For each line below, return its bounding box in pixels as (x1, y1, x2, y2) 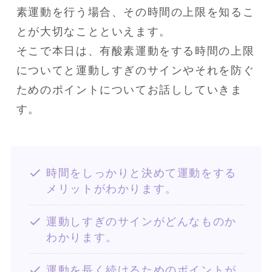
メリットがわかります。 (46, 182, 177, 195)
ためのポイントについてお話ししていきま (16, 83, 243, 96)
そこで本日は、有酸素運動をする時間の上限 (16, 44, 255, 57)
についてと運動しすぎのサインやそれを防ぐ (16, 64, 255, 76)
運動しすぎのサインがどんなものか (46, 215, 237, 228)
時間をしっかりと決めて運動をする (46, 166, 237, 179)
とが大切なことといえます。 (16, 25, 171, 38)
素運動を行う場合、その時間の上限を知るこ (16, 5, 255, 18)
